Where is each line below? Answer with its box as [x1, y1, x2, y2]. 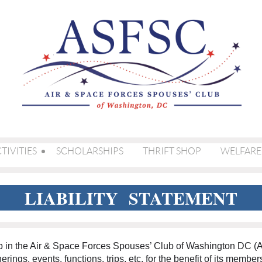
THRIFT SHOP [143, 146, 201, 156]
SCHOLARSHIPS [56, 146, 123, 156]
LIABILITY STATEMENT [25, 185, 237, 211]
